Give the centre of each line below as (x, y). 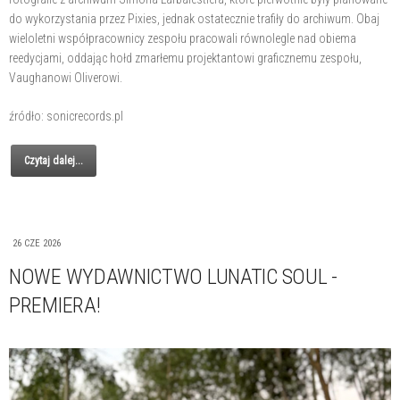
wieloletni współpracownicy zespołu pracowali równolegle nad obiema (183, 39)
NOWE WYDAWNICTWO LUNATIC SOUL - (173, 277)
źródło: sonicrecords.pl (66, 117)
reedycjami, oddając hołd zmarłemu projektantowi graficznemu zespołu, (185, 58)
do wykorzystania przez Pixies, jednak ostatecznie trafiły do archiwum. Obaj (194, 19)
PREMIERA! (55, 306)
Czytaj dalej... (54, 161)
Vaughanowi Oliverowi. (66, 78)
